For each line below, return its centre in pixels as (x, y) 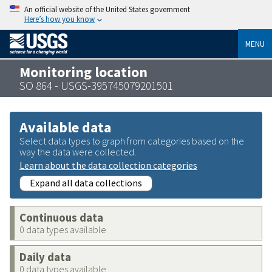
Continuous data (61, 217)
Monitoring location (83, 72)
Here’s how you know (59, 19)
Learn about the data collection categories (108, 165)
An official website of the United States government (107, 9)
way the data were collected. (78, 151)
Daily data (45, 257)
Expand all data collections (86, 182)
